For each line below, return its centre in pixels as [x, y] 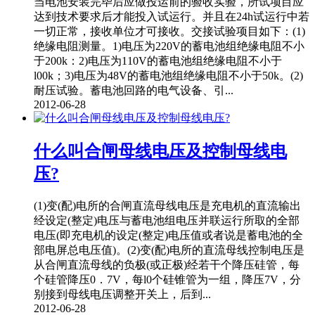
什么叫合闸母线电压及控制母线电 [160, 151]
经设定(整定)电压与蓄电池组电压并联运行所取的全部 [167, 220]
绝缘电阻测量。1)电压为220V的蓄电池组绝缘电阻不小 [169, 46]
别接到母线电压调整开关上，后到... [122, 294]
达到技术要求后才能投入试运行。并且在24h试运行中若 [172, 17]
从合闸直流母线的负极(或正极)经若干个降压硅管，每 [167, 264]
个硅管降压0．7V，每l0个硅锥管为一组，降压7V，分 [167, 279]
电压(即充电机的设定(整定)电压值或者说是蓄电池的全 [168, 235]
